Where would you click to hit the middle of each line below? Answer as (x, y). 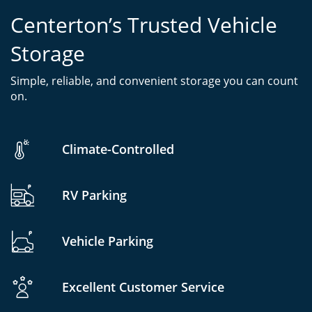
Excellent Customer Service (143, 287)
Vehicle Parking (108, 241)
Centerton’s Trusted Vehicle (144, 25)
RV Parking (94, 195)
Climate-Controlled (118, 149)
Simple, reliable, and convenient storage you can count (154, 81)
